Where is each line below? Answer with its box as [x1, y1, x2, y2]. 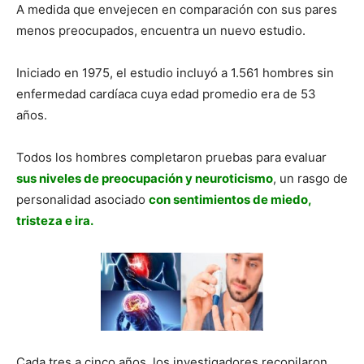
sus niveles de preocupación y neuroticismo [16, 170, 273, 186]
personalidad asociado [16, 191, 149, 207]
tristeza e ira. [16, 212, 93, 228]
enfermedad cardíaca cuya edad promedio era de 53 [16, 85, 316, 102]
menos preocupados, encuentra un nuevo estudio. [16, 22, 305, 38]
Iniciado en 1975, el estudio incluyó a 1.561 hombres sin [16, 64, 334, 80]
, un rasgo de [273, 170, 348, 186]
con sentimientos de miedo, [149, 191, 311, 207]
